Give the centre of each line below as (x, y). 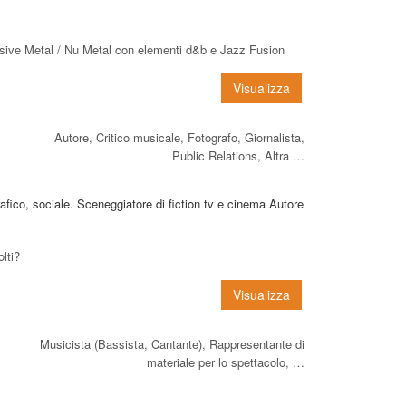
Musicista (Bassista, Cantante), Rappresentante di (172, 343)
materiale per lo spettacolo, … (226, 362)
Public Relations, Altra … (238, 155)
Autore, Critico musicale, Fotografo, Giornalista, (179, 137)
